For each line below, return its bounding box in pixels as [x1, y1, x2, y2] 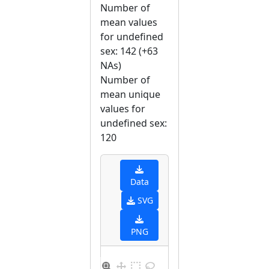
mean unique [100, 88, 160, 101]
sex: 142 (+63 [100, 44, 158, 58]
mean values [100, 16, 157, 29]
